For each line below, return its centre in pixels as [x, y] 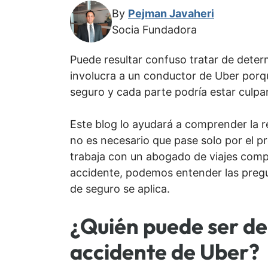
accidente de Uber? [165, 252]
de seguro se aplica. [120, 189]
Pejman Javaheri [171, 14]
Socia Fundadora [154, 30]
